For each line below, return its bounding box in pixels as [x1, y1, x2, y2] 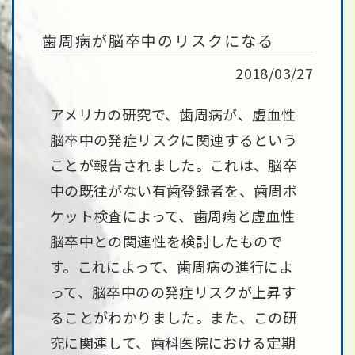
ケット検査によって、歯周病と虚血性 [50, 205, 296, 226]
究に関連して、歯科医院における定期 [50, 332, 296, 353]
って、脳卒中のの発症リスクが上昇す [50, 281, 296, 302]
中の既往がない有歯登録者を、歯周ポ [50, 180, 298, 200]
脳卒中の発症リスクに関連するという [50, 129, 298, 150]
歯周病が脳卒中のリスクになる [42, 29, 274, 51]
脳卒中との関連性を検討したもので [50, 231, 283, 251]
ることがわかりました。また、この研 [50, 307, 298, 327]
